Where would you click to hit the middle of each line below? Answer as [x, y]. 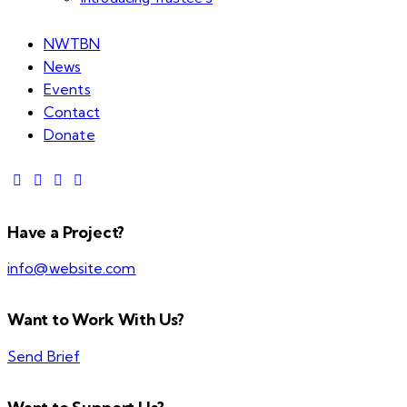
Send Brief [44, 356]
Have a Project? [66, 232]
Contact [72, 112]
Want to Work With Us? [96, 320]
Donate [69, 135]
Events [67, 89]
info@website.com [72, 268]
